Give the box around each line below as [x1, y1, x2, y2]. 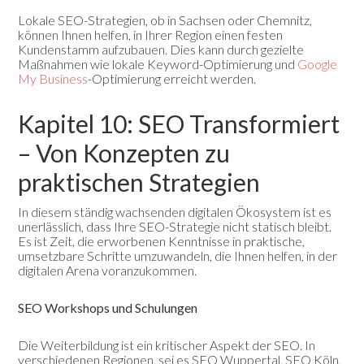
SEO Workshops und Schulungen [18, 299, 198, 315]
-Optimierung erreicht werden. [88, 70, 257, 86]
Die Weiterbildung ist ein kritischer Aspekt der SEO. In [18, 336, 316, 353]
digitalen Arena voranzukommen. [18, 262, 197, 278]
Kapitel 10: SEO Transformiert [18, 108, 340, 138]
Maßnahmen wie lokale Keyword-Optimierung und [18, 55, 298, 71]
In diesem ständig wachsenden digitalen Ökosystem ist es [18, 203, 332, 219]
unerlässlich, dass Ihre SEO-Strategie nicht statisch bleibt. [18, 218, 332, 234]
